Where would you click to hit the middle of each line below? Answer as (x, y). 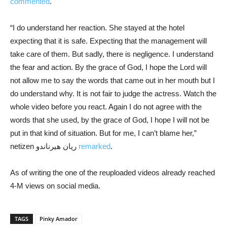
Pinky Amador (59, 219)
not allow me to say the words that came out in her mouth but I (112, 80)
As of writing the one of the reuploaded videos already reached (112, 173)
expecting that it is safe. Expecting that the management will (108, 41)
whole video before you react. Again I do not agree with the (106, 107)
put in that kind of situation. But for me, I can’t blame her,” (103, 133)
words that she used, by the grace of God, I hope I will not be (110, 120)
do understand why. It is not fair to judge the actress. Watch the (113, 93)
